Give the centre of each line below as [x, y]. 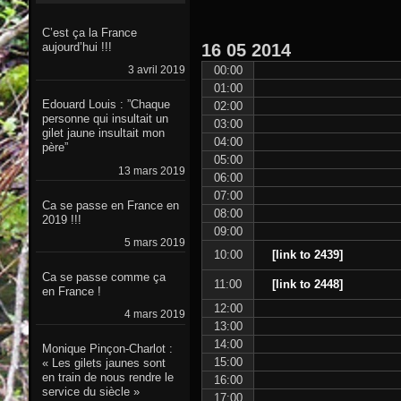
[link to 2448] [307, 285]
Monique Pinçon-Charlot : [107, 349]
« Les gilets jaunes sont [103, 363]
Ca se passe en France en [110, 205]
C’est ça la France [89, 33]
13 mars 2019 [151, 171]
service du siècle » [90, 392]
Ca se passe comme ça [103, 277]
